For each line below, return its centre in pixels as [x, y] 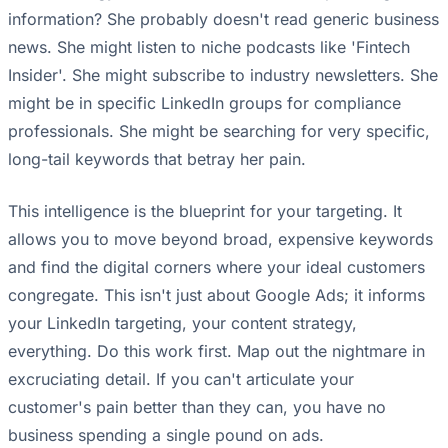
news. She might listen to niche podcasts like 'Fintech [209, 47]
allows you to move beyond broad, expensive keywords [220, 239]
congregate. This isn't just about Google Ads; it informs [216, 295]
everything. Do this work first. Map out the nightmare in [216, 351]
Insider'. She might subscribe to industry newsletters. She [223, 75]
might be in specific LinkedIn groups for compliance [204, 103]
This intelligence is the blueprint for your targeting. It [205, 211]
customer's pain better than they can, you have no [197, 407]
